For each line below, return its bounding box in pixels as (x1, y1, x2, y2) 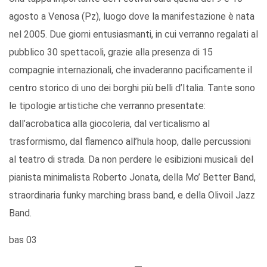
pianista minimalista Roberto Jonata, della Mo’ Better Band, (9, 172, 256, 184)
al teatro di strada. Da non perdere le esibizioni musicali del (9, 154, 253, 166)
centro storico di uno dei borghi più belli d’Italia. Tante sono (9, 82, 255, 94)
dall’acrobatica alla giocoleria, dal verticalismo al (9, 118, 210, 130)
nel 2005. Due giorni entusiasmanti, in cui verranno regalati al (9, 29, 258, 41)
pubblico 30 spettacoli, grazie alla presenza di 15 (9, 46, 213, 58)
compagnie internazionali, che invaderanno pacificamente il (9, 64, 252, 76)
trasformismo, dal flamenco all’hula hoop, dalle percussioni (9, 136, 251, 148)
